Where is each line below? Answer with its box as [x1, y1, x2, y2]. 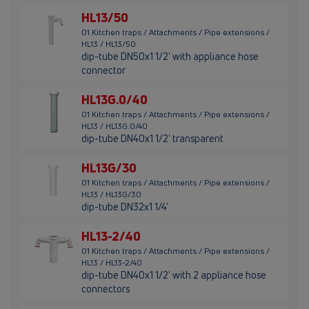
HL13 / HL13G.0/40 [81, 120, 148, 132]
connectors [81, 282, 130, 296]
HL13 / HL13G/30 [81, 188, 141, 201]
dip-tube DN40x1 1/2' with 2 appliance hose [81, 268, 266, 282]
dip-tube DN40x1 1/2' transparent [81, 132, 223, 146]
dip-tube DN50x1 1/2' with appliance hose [81, 50, 259, 63]
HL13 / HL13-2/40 [81, 257, 142, 269]
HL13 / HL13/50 [81, 38, 136, 50]
